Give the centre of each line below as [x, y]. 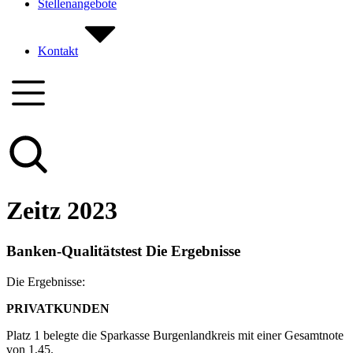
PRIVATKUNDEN [58, 308]
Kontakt [58, 51]
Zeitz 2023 [62, 211]
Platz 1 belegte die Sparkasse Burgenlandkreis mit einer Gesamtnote [175, 335]
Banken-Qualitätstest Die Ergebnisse [123, 251]
